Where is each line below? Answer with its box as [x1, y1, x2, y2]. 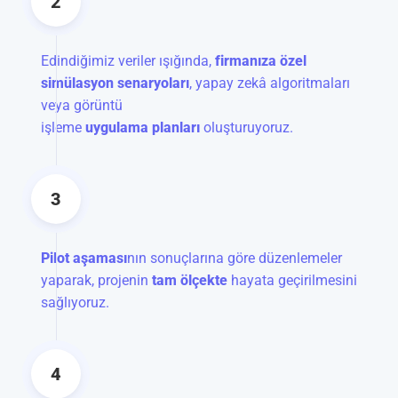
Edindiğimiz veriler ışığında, [41, 52, 215, 69]
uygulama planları [85, 118, 200, 136]
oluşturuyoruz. [200, 118, 293, 136]
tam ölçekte [152, 272, 227, 290]
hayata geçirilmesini [227, 272, 357, 290]
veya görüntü [41, 96, 123, 114]
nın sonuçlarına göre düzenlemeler [127, 250, 342, 267]
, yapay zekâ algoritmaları [189, 74, 350, 92]
